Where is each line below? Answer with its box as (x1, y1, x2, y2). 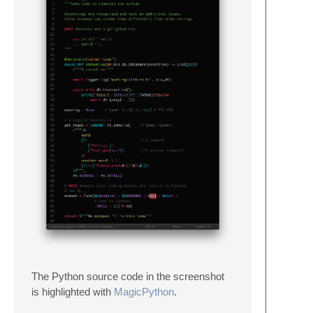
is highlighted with (31, 286, 114, 298)
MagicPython (114, 286, 174, 298)
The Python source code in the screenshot (31, 270, 224, 283)
